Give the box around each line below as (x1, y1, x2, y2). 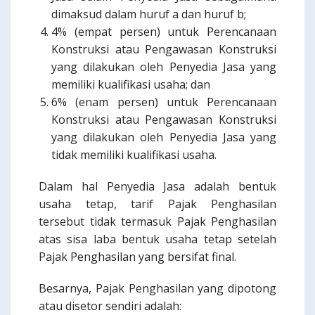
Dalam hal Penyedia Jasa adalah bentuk (39, 179, 276, 194)
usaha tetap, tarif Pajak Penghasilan (39, 196, 276, 212)
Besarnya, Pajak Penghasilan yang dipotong (39, 281, 276, 296)
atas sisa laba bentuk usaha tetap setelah (39, 231, 276, 247)
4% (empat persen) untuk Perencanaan (51, 24, 276, 39)
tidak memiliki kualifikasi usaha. (51, 147, 217, 162)
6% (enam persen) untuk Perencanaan (51, 94, 276, 110)
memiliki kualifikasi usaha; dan (51, 77, 210, 92)
